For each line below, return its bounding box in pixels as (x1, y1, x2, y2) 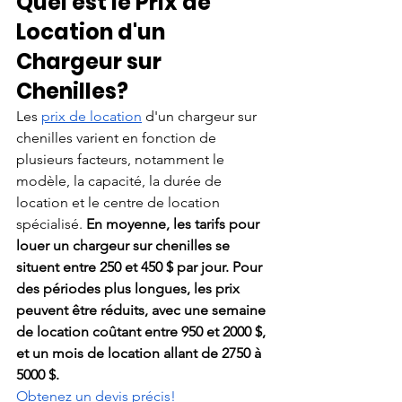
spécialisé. (16, 214, 86, 232)
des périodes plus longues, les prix (16, 279, 243, 297)
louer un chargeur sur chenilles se (16, 236, 233, 254)
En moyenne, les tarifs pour (86, 214, 263, 232)
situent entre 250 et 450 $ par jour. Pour (16, 258, 266, 275)
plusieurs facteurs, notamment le (16, 150, 228, 168)
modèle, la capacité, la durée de (16, 171, 225, 189)
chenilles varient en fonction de (16, 128, 220, 146)
